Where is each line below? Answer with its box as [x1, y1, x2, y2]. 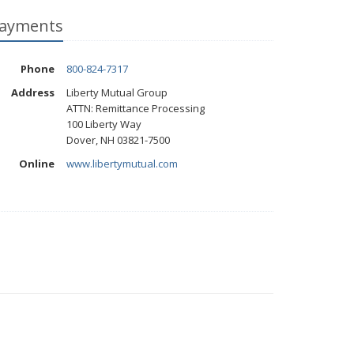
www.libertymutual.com [66, 156, 178, 171]
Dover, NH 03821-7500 [66, 133, 170, 147]
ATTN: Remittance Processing [66, 101, 205, 115]
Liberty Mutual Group [66, 85, 168, 100]
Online [18, 156, 55, 171]
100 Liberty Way [66, 117, 141, 131]
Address [10, 85, 55, 100]
